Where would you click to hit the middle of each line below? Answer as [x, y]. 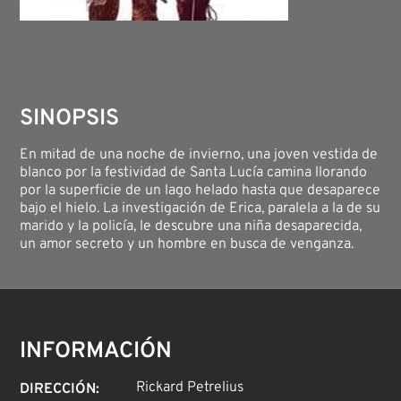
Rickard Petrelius [190, 388]
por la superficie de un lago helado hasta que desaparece [200, 191]
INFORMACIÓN [96, 352]
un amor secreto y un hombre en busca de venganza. [187, 245]
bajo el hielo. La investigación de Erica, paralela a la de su [200, 209]
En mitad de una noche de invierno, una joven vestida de [199, 155]
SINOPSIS [70, 119]
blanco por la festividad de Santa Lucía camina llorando [194, 173]
